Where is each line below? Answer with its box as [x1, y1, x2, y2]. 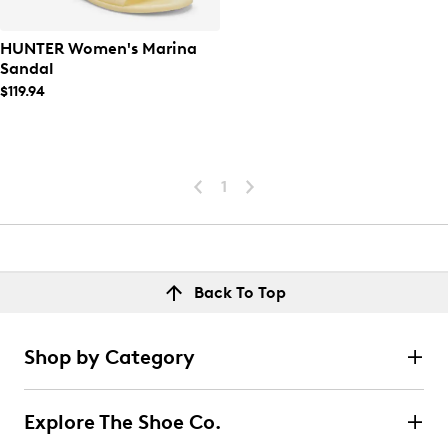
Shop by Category [24, 345, 195, 369]
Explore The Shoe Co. [24, 410, 221, 434]
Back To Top [194, 283, 286, 302]
